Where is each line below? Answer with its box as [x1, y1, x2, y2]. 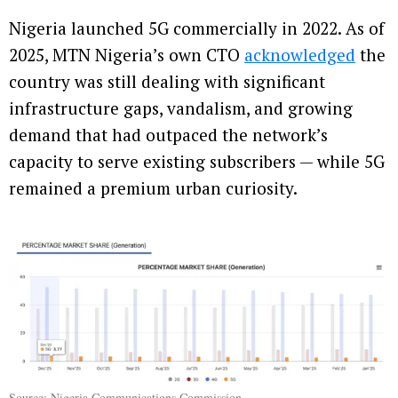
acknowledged [244, 43, 355, 66]
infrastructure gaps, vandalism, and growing [9, 96, 353, 119]
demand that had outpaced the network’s [9, 123, 328, 146]
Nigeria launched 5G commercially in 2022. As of [9, 16, 385, 39]
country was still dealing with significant [9, 69, 325, 92]
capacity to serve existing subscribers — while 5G [9, 149, 385, 172]
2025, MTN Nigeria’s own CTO [9, 43, 244, 66]
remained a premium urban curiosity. [9, 176, 298, 199]
